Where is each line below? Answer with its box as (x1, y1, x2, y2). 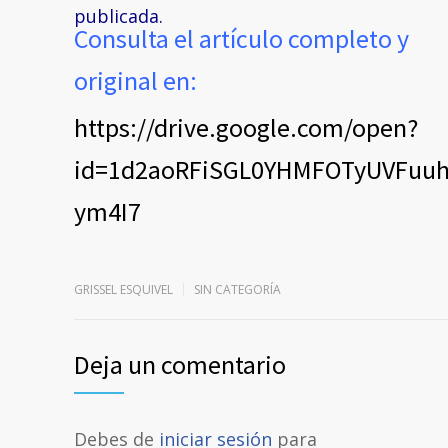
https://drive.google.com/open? (74, 111, 418, 145)
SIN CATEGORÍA (194, 281, 281, 299)
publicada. (74, 4, 163, 29)
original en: (74, 64, 197, 98)
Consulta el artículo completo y (74, 22, 409, 56)
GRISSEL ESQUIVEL (74, 281, 173, 299)
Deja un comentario (74, 348, 286, 382)
